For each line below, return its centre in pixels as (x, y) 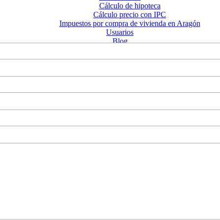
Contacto (120, 50)
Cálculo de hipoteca (130, 6)
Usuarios (120, 32)
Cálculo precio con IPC (130, 14)
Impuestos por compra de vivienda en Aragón (130, 23)
